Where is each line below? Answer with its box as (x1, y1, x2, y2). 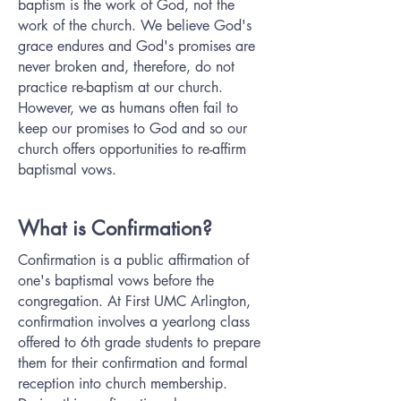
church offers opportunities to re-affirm (18, 140, 246, 158)
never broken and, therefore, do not (18, 57, 235, 76)
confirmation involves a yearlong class (18, 312, 250, 331)
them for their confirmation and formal (18, 354, 248, 372)
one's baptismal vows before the (18, 271, 214, 290)
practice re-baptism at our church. (18, 78, 223, 97)
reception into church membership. (18, 374, 227, 393)
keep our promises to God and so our (18, 119, 247, 138)
